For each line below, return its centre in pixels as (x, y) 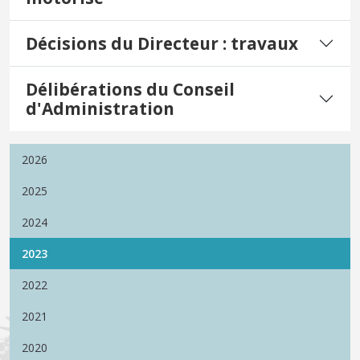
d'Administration (100, 109)
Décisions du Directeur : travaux (162, 44)
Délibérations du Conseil (130, 90)
